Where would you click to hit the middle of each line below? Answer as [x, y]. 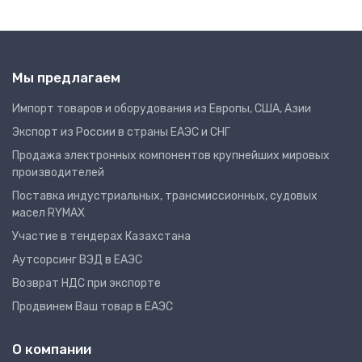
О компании [52, 349]
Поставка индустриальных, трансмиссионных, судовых [165, 196]
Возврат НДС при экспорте [86, 284]
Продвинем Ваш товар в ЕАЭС [93, 307]
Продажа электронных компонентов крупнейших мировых [171, 156]
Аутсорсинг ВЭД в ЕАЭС [77, 260]
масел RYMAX [48, 213]
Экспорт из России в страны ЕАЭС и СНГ [121, 133]
